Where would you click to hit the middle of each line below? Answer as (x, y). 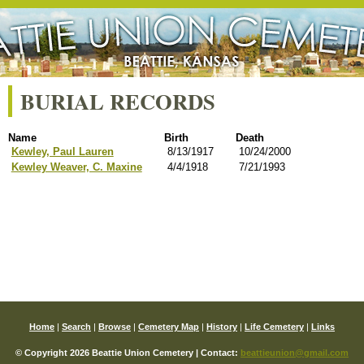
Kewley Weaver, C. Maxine (76, 167)
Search (76, 327)
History (222, 327)
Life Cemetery (274, 327)
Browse (115, 327)
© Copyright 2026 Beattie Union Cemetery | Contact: (128, 353)
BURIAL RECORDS (117, 101)
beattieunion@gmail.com (295, 353)
